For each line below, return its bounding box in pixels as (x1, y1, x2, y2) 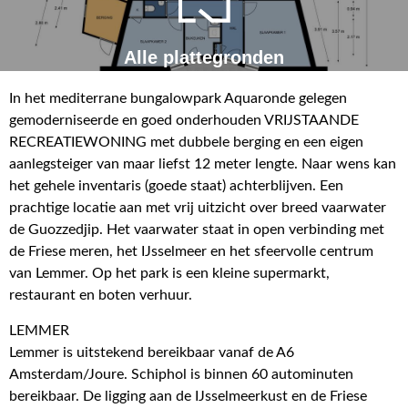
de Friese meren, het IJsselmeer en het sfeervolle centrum (9, 244, 373, 260)
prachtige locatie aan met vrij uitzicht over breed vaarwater (9, 200, 386, 216)
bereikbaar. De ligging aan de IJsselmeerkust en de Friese (9, 388, 367, 403)
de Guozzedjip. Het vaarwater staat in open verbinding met (9, 222, 384, 238)
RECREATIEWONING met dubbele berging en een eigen (9, 135, 363, 150)
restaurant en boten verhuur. (9, 288, 192, 303)
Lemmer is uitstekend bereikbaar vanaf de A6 (9, 344, 294, 360)
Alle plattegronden (124, 47, 284, 68)
